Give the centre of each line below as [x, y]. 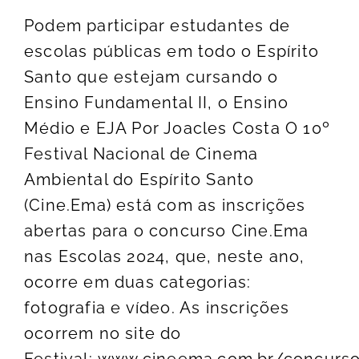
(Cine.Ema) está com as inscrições [165, 205]
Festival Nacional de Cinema [141, 153]
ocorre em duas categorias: [138, 282]
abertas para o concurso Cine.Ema [167, 230]
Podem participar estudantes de [157, 25]
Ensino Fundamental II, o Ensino [157, 102]
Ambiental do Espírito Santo [139, 179]
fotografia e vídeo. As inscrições [157, 307]
